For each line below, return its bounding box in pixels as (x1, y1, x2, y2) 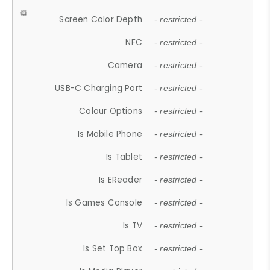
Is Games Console (66, 196, 143, 209)
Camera (107, 59, 143, 71)
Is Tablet (106, 151, 143, 163)
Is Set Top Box (83, 242, 143, 254)
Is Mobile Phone (78, 128, 143, 140)
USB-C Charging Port (55, 82, 143, 94)
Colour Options (79, 105, 143, 117)
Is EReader (99, 174, 143, 186)
